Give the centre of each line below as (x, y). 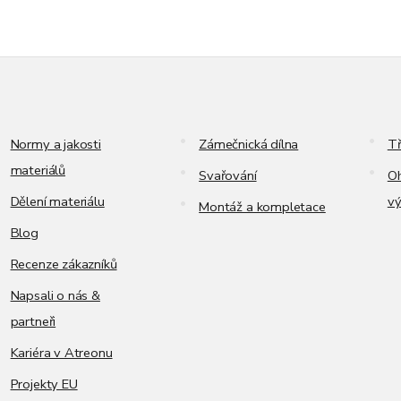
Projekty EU (44, 384)
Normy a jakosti (55, 145)
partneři (33, 322)
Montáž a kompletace (262, 207)
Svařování (228, 176)
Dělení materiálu (57, 202)
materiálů (38, 171)
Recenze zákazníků (64, 264)
